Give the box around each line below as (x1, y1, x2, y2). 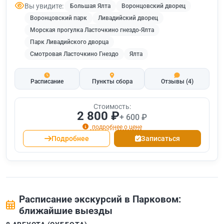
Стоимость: (93, 102, 131, 111)
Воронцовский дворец (121, 2, 185, 10)
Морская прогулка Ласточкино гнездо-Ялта (30, 26, 154, 34)
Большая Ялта (70, 2, 110, 10)
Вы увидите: (24, 1, 63, 10)
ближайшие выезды (18, 204, 112, 216)
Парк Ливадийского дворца (30, 38, 108, 46)
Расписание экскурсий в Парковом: (18, 193, 181, 205)
